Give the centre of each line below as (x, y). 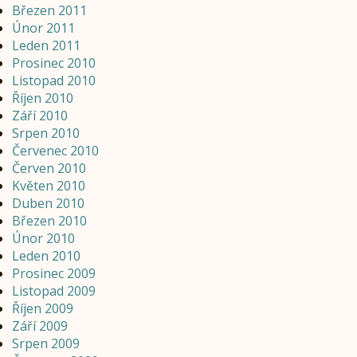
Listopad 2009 (54, 291)
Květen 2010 (49, 186)
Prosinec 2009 (54, 274)
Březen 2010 (49, 221)
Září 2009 (40, 326)
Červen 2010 (49, 169)
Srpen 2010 (46, 133)
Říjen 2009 (43, 309)
